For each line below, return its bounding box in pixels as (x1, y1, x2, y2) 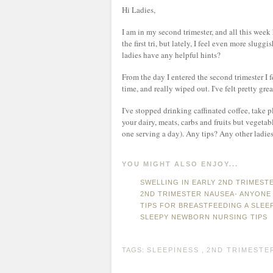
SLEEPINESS (147, 246, 199, 253)
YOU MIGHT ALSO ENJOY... (122, 160, 238, 168)
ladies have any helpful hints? (122, 49, 221, 60)
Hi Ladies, (122, 4, 155, 15)
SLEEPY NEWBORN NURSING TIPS (140, 213, 268, 221)
